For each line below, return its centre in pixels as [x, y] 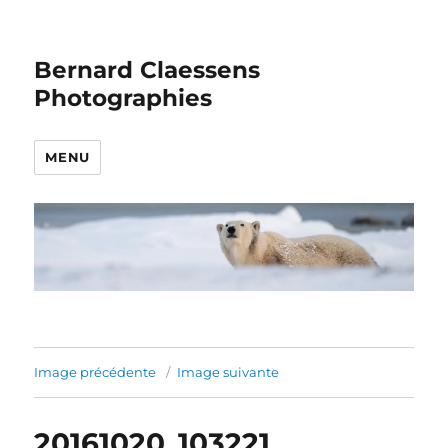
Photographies [123, 98]
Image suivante [228, 372]
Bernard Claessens [147, 70]
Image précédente [95, 372]
